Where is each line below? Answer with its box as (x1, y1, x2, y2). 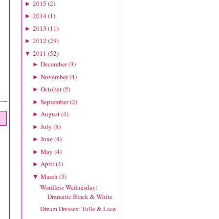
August (40, 109, 60, 119)
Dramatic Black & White (47, 192, 113, 201)
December (40, 60, 67, 69)
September (40, 97, 68, 106)
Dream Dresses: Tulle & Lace (40, 204, 116, 214)
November (40, 72, 68, 81)
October (40, 85, 62, 94)
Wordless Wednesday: (40, 182, 98, 192)
